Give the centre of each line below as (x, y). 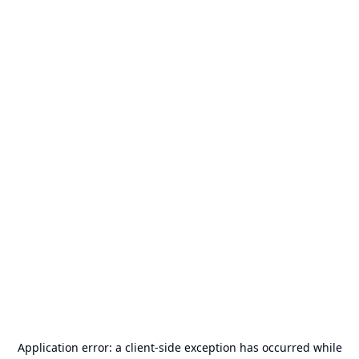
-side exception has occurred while (248, 347)
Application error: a (71, 347)
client (139, 347)
